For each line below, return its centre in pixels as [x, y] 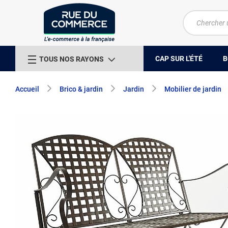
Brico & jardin [81, 89]
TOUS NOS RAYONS [72, 59]
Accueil [27, 89]
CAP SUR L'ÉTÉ [179, 58]
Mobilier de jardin [193, 89]
